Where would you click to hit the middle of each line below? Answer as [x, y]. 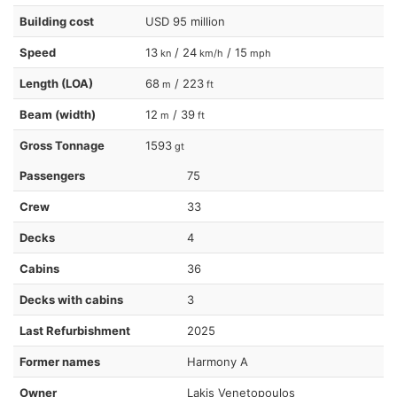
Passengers [52, 175]
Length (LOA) [56, 83]
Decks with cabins [71, 299]
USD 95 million [185, 21]
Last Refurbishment [75, 330]
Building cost [57, 21]
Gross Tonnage [62, 145]
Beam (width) [58, 114]
